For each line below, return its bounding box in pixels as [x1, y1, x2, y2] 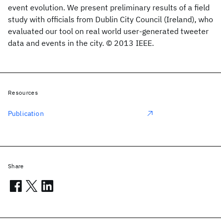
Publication [8, 109, 44, 118]
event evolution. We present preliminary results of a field [8, 2, 210, 12]
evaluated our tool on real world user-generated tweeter [8, 26, 209, 36]
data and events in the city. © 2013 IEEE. [8, 38, 154, 48]
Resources [8, 89, 38, 96]
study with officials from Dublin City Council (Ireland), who [8, 14, 213, 24]
